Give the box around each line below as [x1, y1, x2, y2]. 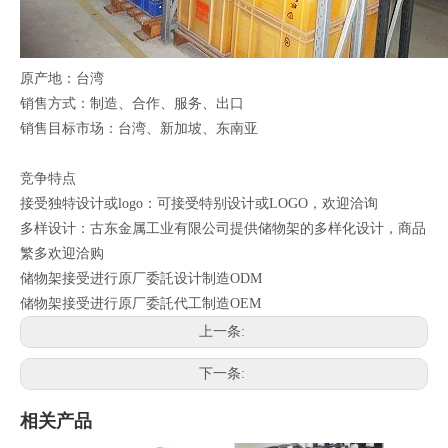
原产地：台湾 [20, 71, 104, 87]
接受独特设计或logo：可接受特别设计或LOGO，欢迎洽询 [20, 196, 378, 212]
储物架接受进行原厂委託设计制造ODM [20, 271, 262, 287]
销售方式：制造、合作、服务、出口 [20, 96, 244, 112]
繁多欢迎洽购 [20, 246, 104, 262]
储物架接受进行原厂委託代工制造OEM [20, 296, 261, 312]
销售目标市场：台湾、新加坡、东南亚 [20, 121, 258, 137]
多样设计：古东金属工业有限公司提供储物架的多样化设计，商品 [20, 221, 426, 237]
